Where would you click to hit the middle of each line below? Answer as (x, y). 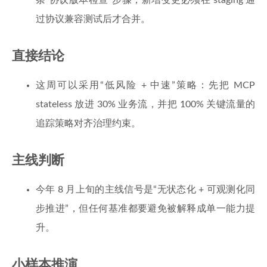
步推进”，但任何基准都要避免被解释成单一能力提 (145, 209)
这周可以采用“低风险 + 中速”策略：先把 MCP (145, 85)
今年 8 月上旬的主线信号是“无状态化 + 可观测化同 (145, 190)
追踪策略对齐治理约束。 (88, 123)
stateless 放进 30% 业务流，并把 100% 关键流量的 (145, 104)
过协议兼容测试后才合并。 (93, 19)
